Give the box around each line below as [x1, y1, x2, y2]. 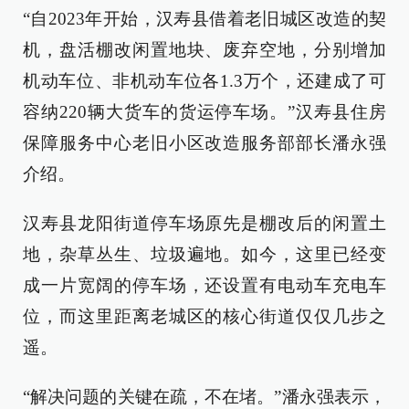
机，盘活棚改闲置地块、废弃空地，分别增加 [23, 40, 386, 59]
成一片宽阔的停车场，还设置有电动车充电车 [23, 276, 386, 295]
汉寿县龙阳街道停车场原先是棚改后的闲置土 [23, 214, 386, 233]
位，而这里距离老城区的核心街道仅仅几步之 [23, 307, 386, 326]
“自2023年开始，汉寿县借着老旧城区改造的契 [23, 9, 386, 28]
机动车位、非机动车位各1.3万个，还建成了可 [23, 71, 386, 90]
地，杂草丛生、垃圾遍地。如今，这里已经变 [23, 245, 386, 264]
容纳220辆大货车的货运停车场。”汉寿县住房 [23, 102, 386, 121]
